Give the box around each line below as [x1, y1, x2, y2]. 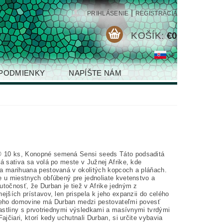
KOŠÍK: [131, 30, 164, 41]
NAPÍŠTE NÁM [69, 69, 121, 77]
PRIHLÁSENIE [87, 10, 129, 17]
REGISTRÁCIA [135, 10, 178, 17]
